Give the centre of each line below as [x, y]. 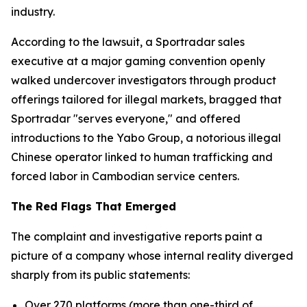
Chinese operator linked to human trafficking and [142, 157]
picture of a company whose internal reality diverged [152, 256]
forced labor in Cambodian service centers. [125, 176]
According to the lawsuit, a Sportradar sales [128, 42]
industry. [33, 12]
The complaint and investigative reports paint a [137, 236]
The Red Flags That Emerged [94, 206]
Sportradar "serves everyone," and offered [126, 119]
